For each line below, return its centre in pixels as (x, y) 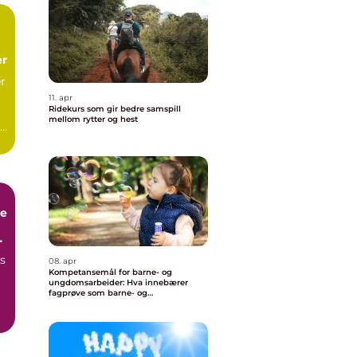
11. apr (61, 98)
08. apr (63, 261)
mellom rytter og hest (93, 119)
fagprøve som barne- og (98, 293)
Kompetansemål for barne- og (110, 272)
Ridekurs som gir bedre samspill (115, 109)
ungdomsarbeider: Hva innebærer (118, 282)
